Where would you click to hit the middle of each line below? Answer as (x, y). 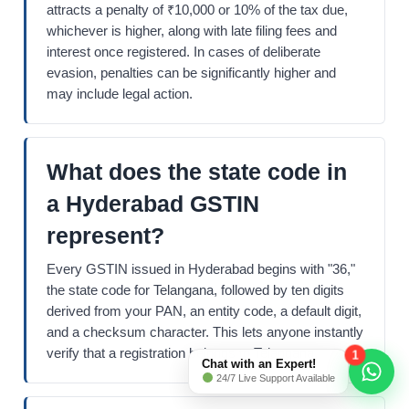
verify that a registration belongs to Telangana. (182, 354)
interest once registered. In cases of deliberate (184, 52)
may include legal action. (120, 94)
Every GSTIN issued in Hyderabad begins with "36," (201, 270)
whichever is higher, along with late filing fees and (192, 31)
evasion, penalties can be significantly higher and (191, 73)
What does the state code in (197, 172)
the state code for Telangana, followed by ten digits (195, 291)
